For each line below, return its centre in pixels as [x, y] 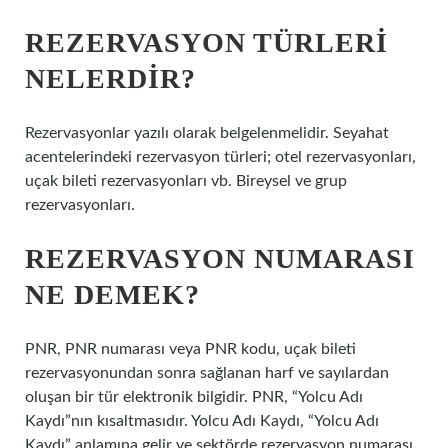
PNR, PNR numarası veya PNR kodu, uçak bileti [190, 349]
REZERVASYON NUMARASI [220, 258]
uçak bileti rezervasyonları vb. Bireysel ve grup [186, 181]
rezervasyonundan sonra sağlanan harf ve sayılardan [207, 373]
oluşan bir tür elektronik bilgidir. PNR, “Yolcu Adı [194, 397]
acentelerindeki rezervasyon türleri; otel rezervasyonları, [220, 157]
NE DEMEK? [112, 294]
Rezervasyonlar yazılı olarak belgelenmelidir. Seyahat [207, 133]
